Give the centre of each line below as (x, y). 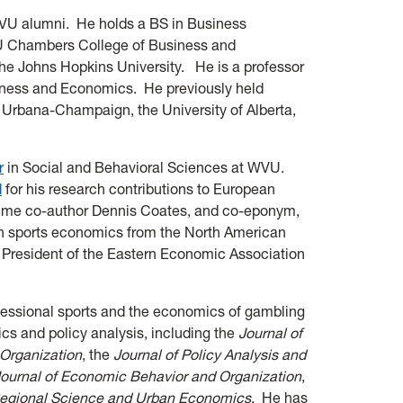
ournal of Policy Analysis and (213, 354)
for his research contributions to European (139, 188)
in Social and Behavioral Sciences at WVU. (146, 167)
